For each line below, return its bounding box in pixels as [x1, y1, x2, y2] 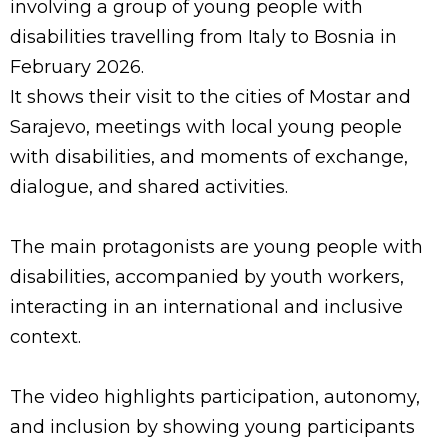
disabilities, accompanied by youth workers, [10, 266, 404, 289]
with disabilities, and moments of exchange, [10, 146, 408, 169]
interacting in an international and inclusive [10, 296, 403, 319]
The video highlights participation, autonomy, [10, 386, 420, 409]
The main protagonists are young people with [10, 236, 423, 259]
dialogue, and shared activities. [10, 176, 288, 199]
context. [10, 326, 81, 349]
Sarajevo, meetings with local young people [10, 116, 402, 139]
